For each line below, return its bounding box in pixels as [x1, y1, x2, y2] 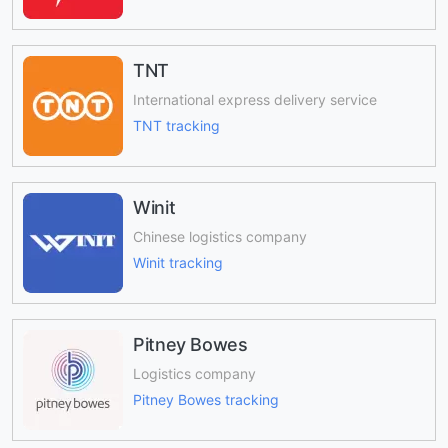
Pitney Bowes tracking [133, 391, 279, 409]
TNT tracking [133, 117, 220, 135]
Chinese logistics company [133, 227, 307, 245]
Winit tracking [133, 254, 223, 272]
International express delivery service [133, 90, 377, 108]
